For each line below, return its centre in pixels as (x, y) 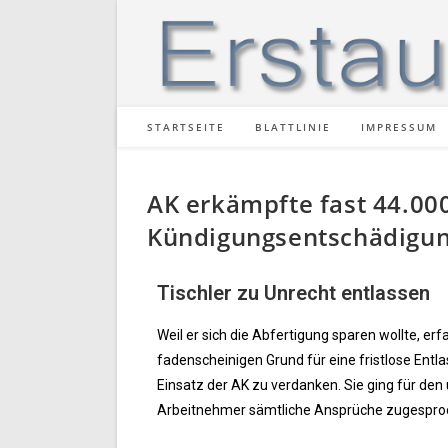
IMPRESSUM (399, 127)
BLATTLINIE (293, 127)
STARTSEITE (186, 127)
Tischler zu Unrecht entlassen (293, 293)
